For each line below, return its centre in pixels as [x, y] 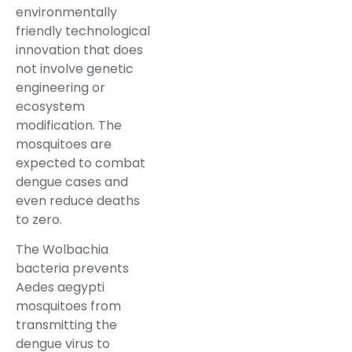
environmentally [66, 12]
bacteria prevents [72, 269]
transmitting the [66, 325]
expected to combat [81, 163]
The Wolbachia [62, 250]
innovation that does [79, 49]
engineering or [60, 87]
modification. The [69, 125]
